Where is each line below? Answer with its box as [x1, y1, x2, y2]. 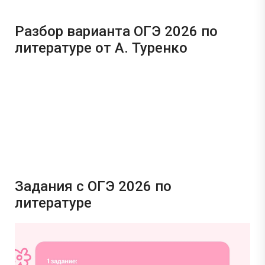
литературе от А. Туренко [15, 39, 188, 56]
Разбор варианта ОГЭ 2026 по [15, 22, 218, 40]
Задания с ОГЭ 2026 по [15, 177, 172, 195]
